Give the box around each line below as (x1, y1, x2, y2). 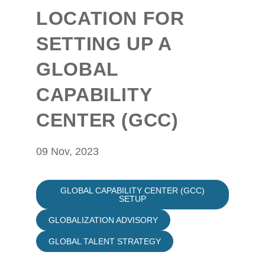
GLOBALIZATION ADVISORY (49, 215, 158, 225)
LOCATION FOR (36, 8, 185, 29)
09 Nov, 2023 (36, 146, 99, 157)
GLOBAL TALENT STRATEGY (49, 237, 161, 246)
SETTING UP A (36, 33, 172, 54)
